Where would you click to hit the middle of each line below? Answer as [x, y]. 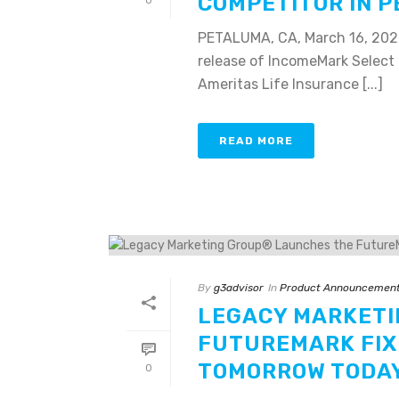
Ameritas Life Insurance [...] [290, 84]
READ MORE [256, 140]
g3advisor [239, 287]
